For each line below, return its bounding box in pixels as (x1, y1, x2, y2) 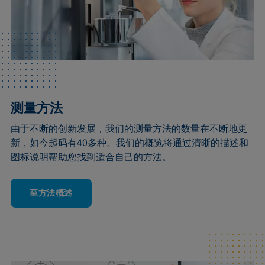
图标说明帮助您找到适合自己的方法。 (11, 150, 172, 164)
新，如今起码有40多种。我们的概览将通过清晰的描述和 (11, 136, 249, 150)
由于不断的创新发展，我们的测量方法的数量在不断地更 (11, 122, 248, 135)
